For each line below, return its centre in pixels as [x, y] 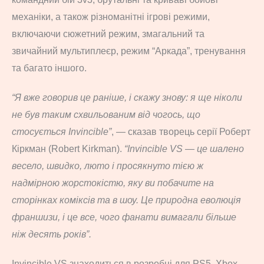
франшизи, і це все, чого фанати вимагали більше [124, 217]
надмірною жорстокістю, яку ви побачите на [113, 183]
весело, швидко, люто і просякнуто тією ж [108, 166]
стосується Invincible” [62, 131]
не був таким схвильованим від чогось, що [106, 114]
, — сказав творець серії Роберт [181, 131]
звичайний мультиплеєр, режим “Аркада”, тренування [129, 51]
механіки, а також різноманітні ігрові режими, [111, 16]
